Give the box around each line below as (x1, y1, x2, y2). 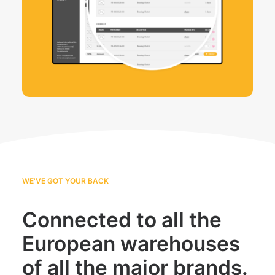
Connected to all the (22, 207, 222, 232)
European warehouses (22, 231, 240, 256)
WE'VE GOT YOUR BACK (22, 176, 109, 185)
